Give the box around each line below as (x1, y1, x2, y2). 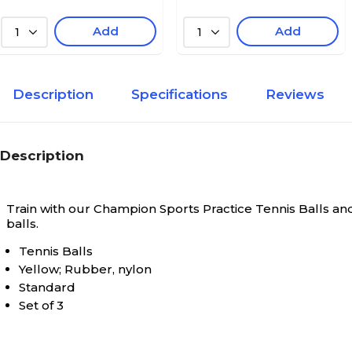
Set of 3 (19, 298, 64, 313)
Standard (19, 280, 75, 295)
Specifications (131, 86, 228, 102)
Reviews (266, 86, 324, 102)
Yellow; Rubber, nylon (19, 262, 152, 277)
